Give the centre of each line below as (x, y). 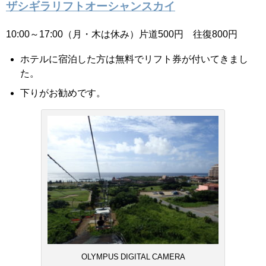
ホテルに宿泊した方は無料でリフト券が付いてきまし (134, 58)
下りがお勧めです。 (63, 93)
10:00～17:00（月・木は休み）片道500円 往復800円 (122, 34)
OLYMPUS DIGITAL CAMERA (133, 257)
